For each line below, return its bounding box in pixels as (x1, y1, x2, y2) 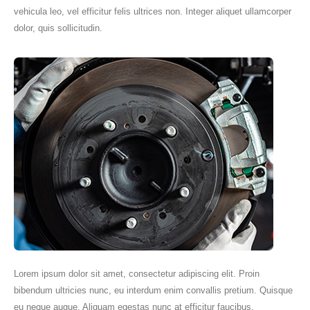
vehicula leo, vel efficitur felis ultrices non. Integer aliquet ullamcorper (14, 6, 291, 17)
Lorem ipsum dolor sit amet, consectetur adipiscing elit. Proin (14, 268, 259, 279)
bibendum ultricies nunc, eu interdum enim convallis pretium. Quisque (14, 284, 293, 295)
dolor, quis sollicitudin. (14, 22, 102, 33)
